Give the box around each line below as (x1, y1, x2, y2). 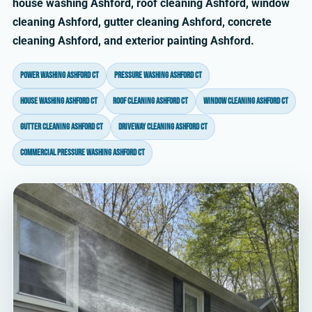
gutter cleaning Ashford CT (20, 121, 103, 133)
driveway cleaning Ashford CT (118, 121, 208, 133)
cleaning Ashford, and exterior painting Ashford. (13, 34, 254, 48)
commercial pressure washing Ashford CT (20, 147, 145, 159)
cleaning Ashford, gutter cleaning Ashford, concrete (13, 15, 272, 29)
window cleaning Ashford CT (203, 95, 288, 107)
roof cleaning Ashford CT (113, 95, 188, 107)
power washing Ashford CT (20, 70, 99, 81)
